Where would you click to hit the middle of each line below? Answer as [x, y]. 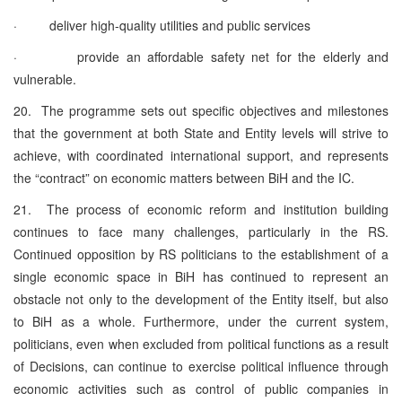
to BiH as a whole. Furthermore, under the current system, [201, 321]
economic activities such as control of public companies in [201, 388]
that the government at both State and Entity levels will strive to [201, 132]
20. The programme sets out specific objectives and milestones [201, 110]
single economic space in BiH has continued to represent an [201, 276]
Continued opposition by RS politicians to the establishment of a [201, 253]
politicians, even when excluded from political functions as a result [201, 343]
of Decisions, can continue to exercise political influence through [201, 366]
